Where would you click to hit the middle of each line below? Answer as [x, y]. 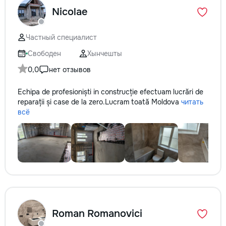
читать [192, 102]
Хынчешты [105, 53]
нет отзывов [70, 70]
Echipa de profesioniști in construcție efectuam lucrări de [110, 92]
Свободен [44, 53]
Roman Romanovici [97, 214]
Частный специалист [61, 37]
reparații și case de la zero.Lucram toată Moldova [99, 102]
